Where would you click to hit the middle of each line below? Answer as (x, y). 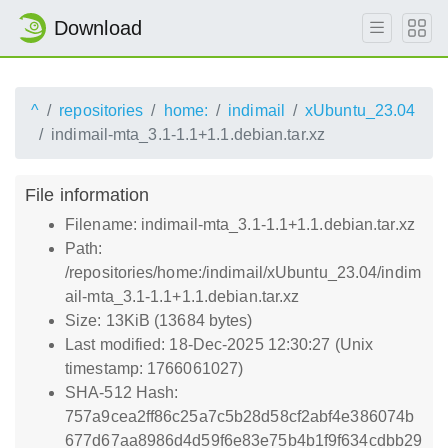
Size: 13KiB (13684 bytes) (159, 320)
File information (87, 194)
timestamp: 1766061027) (154, 368)
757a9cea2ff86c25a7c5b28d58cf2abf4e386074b (240, 416)
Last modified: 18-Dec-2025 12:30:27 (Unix (219, 344)
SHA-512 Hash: (122, 392)
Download (98, 28)
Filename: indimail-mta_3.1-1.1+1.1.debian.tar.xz (240, 224)
